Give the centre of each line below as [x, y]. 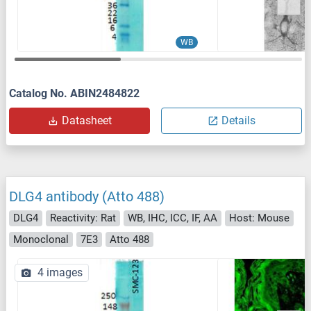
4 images [60, 273]
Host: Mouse [259, 218]
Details [238, 121]
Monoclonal [41, 239]
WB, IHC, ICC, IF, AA [173, 218]
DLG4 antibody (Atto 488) [87, 197]
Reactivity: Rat [83, 218]
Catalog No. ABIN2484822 [74, 94]
